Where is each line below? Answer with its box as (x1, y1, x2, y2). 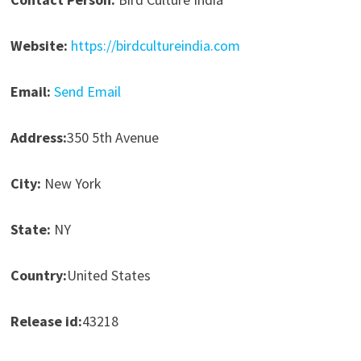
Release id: (10, 312, 82, 331)
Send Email (53, 82, 121, 102)
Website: (10, 36, 68, 56)
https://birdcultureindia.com (70, 36, 240, 56)
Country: (10, 266, 67, 285)
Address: (10, 128, 67, 147)
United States (66, 266, 151, 285)
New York (40, 174, 102, 193)
